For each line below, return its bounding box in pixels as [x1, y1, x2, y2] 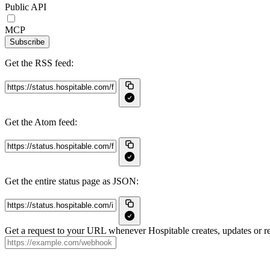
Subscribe [10, 37, 45, 46]
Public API [5, 2, 46, 12]
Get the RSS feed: [5, 58, 74, 68]
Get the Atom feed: [5, 117, 77, 127]
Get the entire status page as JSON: [5, 176, 139, 186]
